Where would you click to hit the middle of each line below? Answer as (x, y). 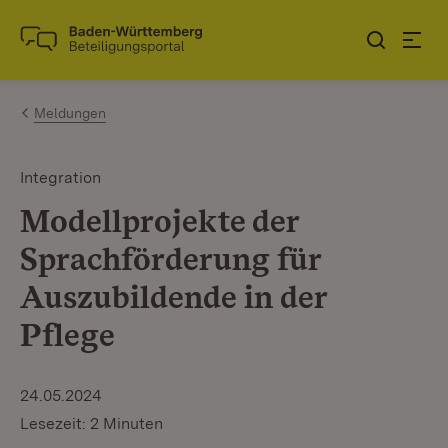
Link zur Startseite (93, 48)
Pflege (67, 334)
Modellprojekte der (159, 220)
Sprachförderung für (170, 258)
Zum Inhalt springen (132, 31)
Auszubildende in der (173, 296)
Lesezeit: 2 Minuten (91, 423)
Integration (60, 177)
